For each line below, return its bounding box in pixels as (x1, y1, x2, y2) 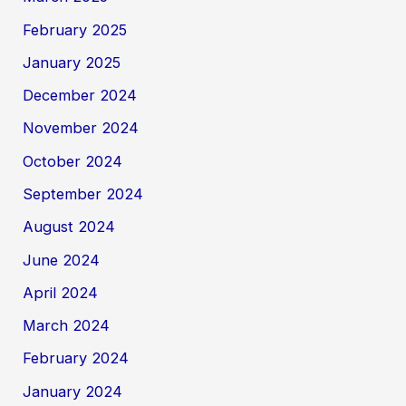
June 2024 (23, 250, 101, 269)
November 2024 (23, 119, 140, 138)
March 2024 (23, 316, 111, 335)
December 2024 (23, 86, 138, 105)
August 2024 (23, 217, 116, 237)
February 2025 (23, 20, 128, 39)
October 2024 (23, 151, 123, 170)
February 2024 (23, 349, 130, 368)
